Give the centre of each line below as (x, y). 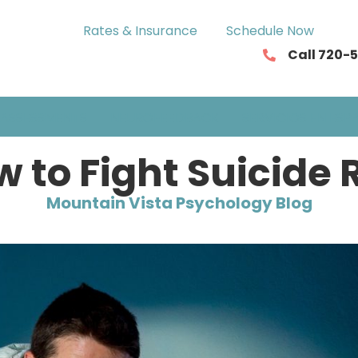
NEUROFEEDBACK (164, 118)
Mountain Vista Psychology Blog (179, 203)
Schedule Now (270, 31)
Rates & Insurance (140, 31)
